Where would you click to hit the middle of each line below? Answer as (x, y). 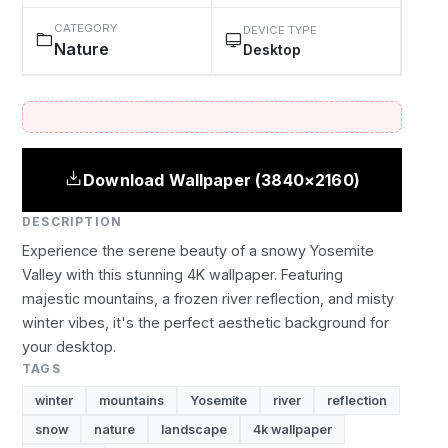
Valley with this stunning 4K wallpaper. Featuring (182, 274)
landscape (194, 429)
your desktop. (69, 346)
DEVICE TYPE (280, 29)
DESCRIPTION (72, 221)
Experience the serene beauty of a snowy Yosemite (198, 250)
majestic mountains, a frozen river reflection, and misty (208, 298)
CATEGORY (85, 28)
